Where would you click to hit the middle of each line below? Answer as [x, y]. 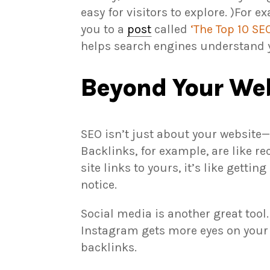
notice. [99, 185]
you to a [104, 30]
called [171, 30]
